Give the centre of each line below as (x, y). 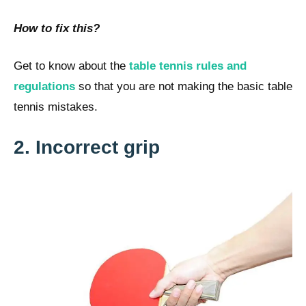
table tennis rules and (188, 66)
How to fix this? (57, 28)
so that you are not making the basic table (184, 87)
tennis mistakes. (56, 107)
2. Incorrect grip (87, 147)
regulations (44, 87)
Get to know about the (71, 66)
